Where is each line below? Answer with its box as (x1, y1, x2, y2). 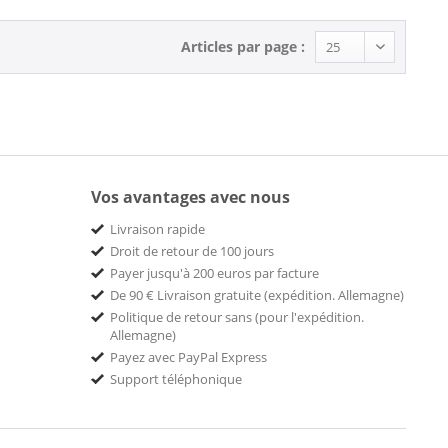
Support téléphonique (110, 370, 242, 389)
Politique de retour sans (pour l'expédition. (110, 308, 364, 327)
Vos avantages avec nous (91, 186, 290, 209)
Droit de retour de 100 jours (110, 242, 274, 261)
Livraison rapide (110, 220, 205, 239)
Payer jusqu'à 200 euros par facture (110, 264, 319, 283)
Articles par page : (181, 37, 305, 57)
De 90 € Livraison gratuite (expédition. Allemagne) (110, 286, 404, 305)
